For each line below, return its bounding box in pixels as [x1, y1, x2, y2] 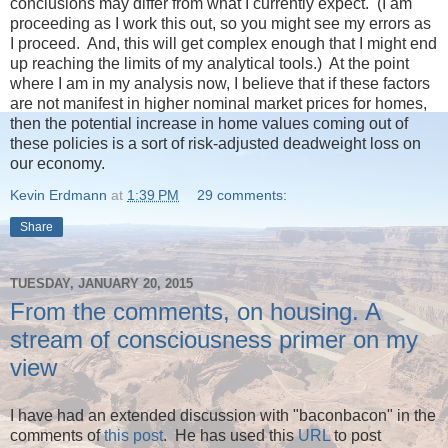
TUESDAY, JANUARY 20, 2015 [10, 276, 193, 292]
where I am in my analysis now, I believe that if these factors [10, 74, 430, 92]
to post [330, 426, 381, 444]
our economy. [10, 154, 105, 172]
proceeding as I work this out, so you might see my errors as [10, 14, 431, 32]
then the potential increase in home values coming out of [10, 114, 408, 132]
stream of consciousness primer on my [10, 325, 418, 353]
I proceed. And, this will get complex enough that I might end [10, 34, 437, 52]
